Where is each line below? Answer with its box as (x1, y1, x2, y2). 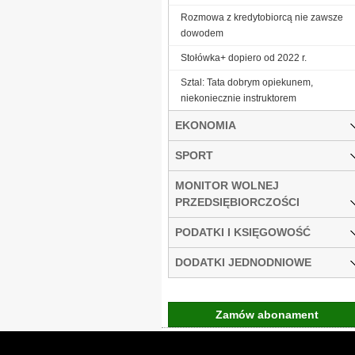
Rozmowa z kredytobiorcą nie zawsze (181, 11, 343, 23)
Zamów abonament (216, 307, 319, 321)
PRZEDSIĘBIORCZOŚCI (175, 195, 300, 208)
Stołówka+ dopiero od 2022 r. (181, 52, 307, 63)
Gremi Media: (263, 341, 330, 353)
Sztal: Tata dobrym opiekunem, (181, 76, 313, 88)
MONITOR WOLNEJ (175, 178, 279, 192)
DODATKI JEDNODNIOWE (175, 255, 311, 269)
